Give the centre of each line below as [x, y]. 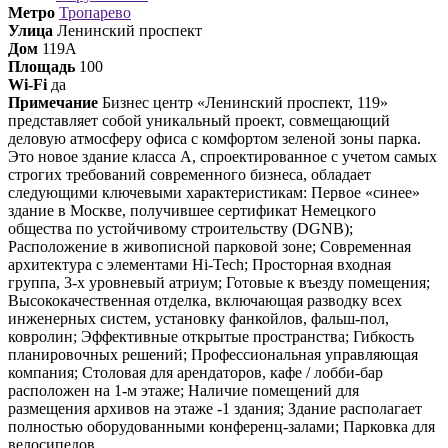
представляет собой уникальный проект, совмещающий [199, 120]
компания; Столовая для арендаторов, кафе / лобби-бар [195, 372]
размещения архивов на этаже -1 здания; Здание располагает [215, 408]
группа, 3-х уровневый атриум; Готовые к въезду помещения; [219, 282]
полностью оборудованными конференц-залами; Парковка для [221, 426]
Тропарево [95, 12]
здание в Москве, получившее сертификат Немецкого [192, 210]
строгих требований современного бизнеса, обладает [189, 174]
